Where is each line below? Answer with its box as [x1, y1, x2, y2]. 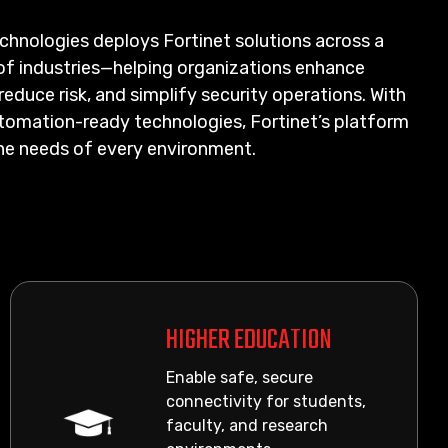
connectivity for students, [166, 392, 367, 411]
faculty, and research [166, 416, 329, 435]
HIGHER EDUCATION [166, 319, 333, 362]
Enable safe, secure [166, 368, 314, 387]
